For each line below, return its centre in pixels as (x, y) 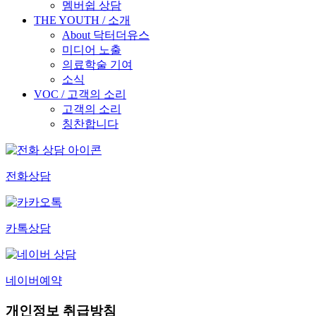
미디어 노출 (92, 50)
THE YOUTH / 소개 (82, 20)
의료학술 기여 (97, 65)
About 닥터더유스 (106, 35)
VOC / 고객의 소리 (80, 94)
